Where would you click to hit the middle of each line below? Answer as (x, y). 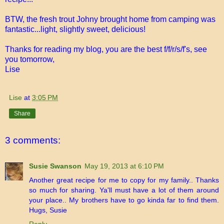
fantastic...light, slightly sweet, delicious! (75, 29)
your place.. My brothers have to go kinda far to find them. (124, 200)
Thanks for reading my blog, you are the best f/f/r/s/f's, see (106, 49)
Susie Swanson (55, 166)
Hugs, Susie (48, 210)
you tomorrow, (30, 59)
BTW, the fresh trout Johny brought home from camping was (110, 19)
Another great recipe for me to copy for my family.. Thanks (124, 180)
